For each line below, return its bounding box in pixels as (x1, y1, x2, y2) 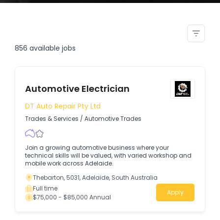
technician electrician (15, 28, 124, 43)
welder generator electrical (15, 14, 153, 28)
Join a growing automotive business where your (25, 143, 169, 152)
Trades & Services (25, 114, 79, 123)
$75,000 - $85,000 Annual (33, 192, 111, 201)
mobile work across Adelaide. (25, 159, 113, 167)
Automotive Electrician (25, 82, 130, 95)
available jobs (27, 43, 76, 53)
